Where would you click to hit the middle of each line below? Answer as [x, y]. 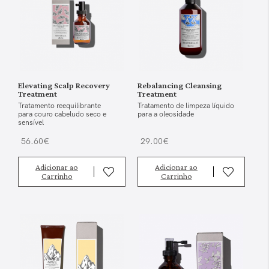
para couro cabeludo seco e [62, 114]
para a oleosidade [166, 114]
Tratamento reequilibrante [59, 105]
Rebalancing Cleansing [180, 85]
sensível [31, 122]
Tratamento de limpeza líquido [186, 105]
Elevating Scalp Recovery [64, 85]
